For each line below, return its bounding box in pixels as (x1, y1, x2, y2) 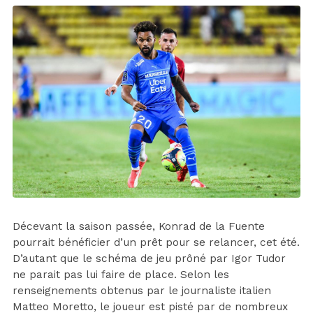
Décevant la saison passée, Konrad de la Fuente (13, 219, 265, 233)
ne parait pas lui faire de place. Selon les (13, 268, 229, 281)
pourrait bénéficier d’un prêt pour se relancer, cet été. (13, 235, 300, 249)
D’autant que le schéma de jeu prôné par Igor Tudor (13, 252, 286, 265)
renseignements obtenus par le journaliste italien (13, 284, 271, 297)
